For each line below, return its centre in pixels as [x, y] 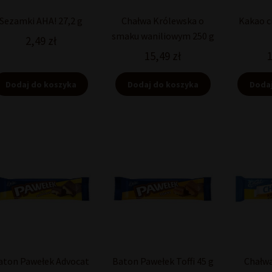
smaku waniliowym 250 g [163, 36]
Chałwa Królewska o [163, 21]
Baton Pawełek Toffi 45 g [163, 261]
